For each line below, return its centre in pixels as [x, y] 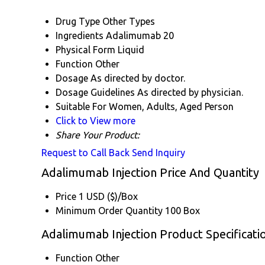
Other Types [129, 22]
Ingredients [80, 36]
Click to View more [96, 121]
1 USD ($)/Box [108, 197]
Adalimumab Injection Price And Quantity [150, 173]
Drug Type [78, 22]
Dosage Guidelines [95, 93]
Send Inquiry [159, 153]
